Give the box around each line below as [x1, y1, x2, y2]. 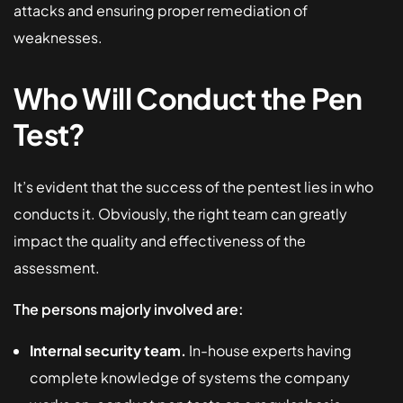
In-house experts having [186, 340, 352, 360]
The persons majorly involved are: [13, 299, 244, 318]
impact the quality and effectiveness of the [13, 230, 306, 250]
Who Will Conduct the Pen [13, 79, 363, 116]
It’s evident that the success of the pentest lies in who [13, 176, 373, 196]
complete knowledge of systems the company [30, 367, 350, 387]
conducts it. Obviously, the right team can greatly [13, 203, 347, 223]
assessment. [13, 257, 103, 277]
